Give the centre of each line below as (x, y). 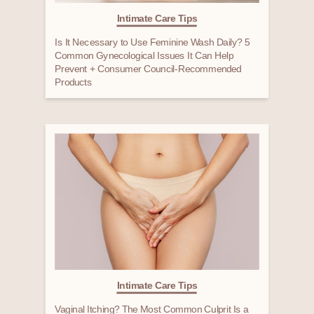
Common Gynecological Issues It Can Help (144, 56)
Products (74, 82)
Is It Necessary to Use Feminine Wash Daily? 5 (152, 42)
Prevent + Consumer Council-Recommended (148, 69)
